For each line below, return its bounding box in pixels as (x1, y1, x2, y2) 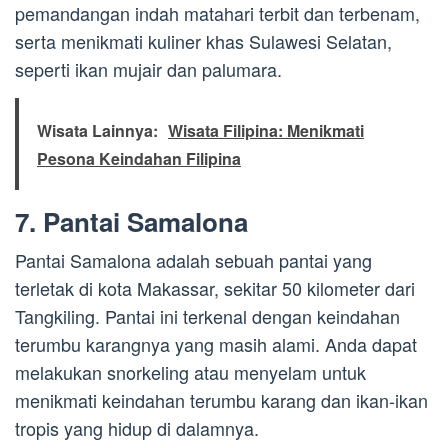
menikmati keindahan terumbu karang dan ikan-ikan (15, 387, 428, 414)
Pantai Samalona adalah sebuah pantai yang (15, 247, 372, 274)
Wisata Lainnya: (37, 119, 158, 143)
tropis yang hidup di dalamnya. (15, 415, 259, 442)
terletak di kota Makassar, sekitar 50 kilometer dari (15, 275, 415, 302)
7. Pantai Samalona (15, 203, 248, 241)
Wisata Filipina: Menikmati (168, 119, 364, 143)
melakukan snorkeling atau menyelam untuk (15, 359, 366, 386)
